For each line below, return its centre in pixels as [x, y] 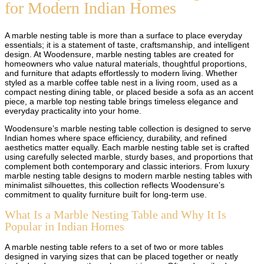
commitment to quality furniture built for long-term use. [106, 194]
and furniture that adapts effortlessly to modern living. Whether [121, 73]
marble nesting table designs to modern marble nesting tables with [128, 175]
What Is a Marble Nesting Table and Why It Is [115, 215]
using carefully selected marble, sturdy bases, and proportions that [129, 156]
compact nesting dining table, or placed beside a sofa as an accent [129, 92]
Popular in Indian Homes [65, 227]
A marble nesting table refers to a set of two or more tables [114, 247]
